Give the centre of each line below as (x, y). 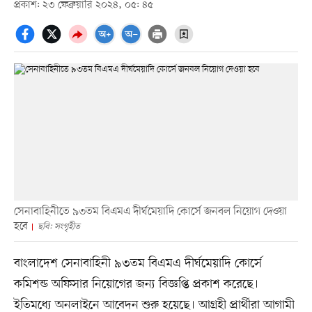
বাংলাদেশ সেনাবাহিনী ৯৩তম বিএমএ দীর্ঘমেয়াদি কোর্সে (138, 264)
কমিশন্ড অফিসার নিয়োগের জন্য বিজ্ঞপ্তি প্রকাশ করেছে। (136, 284)
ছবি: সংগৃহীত (58, 227)
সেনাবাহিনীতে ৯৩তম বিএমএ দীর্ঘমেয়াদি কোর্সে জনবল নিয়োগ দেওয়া (150, 212)
